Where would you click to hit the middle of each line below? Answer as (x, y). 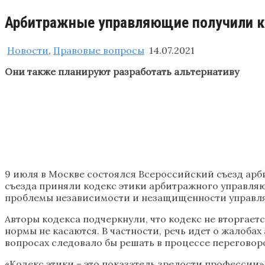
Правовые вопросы (99, 50)
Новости (28, 50)
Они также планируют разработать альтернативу (122, 71)
